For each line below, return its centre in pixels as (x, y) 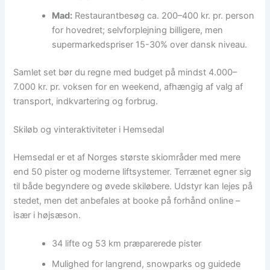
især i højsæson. (47, 215)
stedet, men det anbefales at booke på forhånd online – (127, 201)
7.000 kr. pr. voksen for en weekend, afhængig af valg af (128, 86)
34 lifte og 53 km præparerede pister (127, 244)
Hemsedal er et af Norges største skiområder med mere (127, 158)
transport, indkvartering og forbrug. (86, 101)
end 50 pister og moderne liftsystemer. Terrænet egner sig (133, 172)
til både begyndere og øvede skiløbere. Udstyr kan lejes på (133, 187)
